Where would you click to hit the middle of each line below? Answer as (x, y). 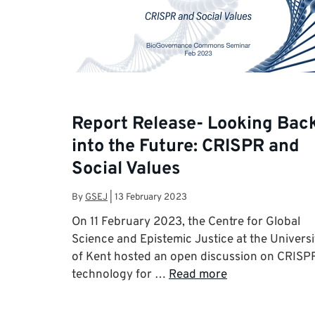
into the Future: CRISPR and (186, 147)
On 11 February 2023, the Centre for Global (186, 222)
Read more (198, 275)
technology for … (120, 275)
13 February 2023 (151, 197)
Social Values (126, 170)
